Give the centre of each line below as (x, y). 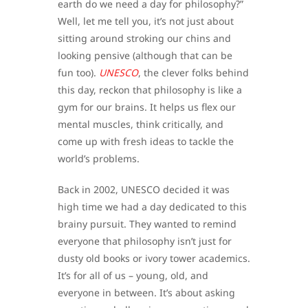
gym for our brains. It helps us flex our (147, 107)
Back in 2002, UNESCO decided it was (144, 190)
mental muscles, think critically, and (141, 124)
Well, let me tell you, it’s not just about (146, 21)
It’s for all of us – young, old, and (133, 276)
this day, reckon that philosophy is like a (150, 90)
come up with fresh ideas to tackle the (146, 142)
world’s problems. (99, 159)
